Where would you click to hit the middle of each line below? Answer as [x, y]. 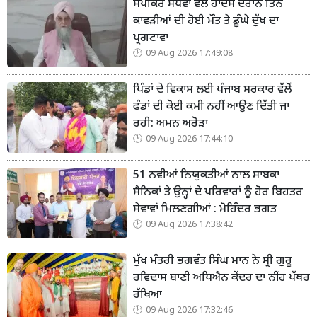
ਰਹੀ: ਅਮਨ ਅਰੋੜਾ [171, 125]
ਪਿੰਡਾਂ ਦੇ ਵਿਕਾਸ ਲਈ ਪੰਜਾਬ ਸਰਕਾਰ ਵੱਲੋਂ [212, 91]
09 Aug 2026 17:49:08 [189, 54]
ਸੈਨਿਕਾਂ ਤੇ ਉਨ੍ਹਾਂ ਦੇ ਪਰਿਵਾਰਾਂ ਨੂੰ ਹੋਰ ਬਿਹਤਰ [218, 193]
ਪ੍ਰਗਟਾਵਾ [151, 39]
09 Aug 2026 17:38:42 [189, 225]
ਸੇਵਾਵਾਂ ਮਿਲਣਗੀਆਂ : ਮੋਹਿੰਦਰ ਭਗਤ [205, 210]
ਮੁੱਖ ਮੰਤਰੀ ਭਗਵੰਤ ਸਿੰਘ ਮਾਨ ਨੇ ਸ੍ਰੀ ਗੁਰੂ [213, 262]
